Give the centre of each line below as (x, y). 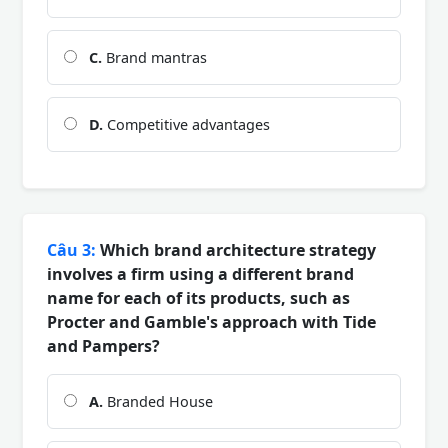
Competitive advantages (186, 125)
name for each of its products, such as (198, 298)
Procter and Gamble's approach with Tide (211, 322)
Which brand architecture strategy (236, 250)
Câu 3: (71, 250)
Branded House (158, 402)
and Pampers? (103, 346)
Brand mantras (154, 58)
